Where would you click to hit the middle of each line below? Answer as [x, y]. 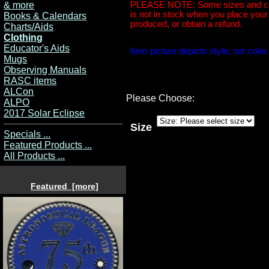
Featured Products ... [48, 145]
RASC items [30, 80]
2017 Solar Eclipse [44, 113]
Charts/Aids [29, 26]
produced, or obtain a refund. [186, 24]
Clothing [23, 37]
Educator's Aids [37, 48]
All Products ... [35, 156]
